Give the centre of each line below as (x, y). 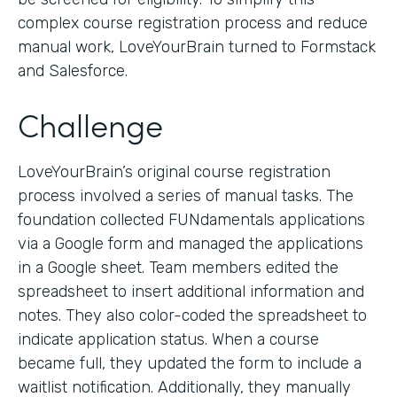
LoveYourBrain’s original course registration (174, 172)
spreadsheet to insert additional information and (191, 292)
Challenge (90, 124)
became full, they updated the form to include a (190, 364)
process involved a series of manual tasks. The (186, 196)
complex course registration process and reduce (193, 23)
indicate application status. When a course (168, 340)
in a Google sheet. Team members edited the (178, 268)
